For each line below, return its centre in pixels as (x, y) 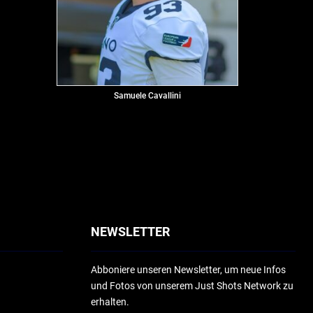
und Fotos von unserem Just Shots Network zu (192, 285)
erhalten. (110, 301)
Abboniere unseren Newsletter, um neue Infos (188, 269)
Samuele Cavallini (147, 95)
